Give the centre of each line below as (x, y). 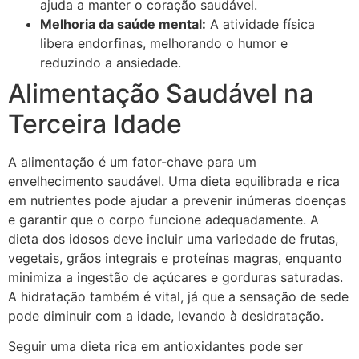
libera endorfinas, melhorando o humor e (164, 43)
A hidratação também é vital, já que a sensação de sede (178, 296)
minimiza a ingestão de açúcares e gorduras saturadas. (175, 277)
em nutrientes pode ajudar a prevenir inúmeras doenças (177, 200)
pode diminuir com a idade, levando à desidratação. (166, 315)
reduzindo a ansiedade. (111, 62)
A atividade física (260, 24)
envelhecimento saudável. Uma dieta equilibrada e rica (174, 181)
